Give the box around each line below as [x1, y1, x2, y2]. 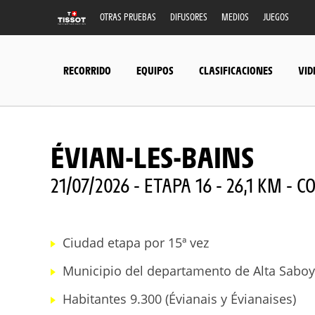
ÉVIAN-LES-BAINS [51, 138, 254, 174]
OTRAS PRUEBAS [100, 11, 156, 22]
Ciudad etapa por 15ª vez [63, 234, 209, 251]
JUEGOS [263, 11, 289, 22]
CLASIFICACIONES [199, 63, 273, 77]
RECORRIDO [63, 63, 111, 77]
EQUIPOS [136, 63, 174, 77]
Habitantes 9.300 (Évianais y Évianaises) [63, 290, 296, 307]
